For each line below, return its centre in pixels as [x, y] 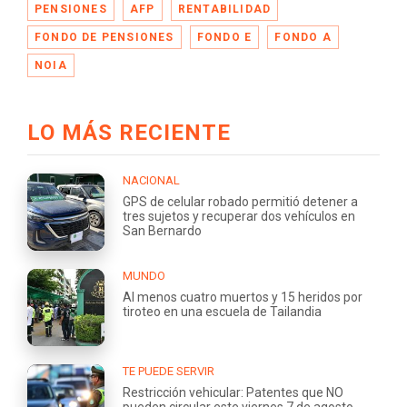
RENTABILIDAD [224, 9]
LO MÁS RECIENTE [129, 132]
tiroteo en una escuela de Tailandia [222, 311]
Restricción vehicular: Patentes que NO [233, 392]
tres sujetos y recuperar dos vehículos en [239, 216]
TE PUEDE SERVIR [169, 371]
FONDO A [303, 37]
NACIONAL [151, 180]
